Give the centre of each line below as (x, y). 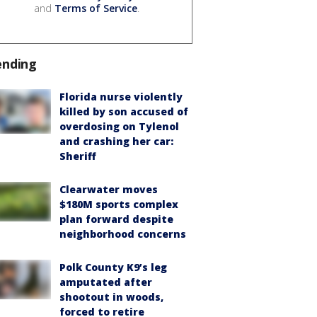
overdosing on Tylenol (119, 126)
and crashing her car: (116, 141)
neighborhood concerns (123, 234)
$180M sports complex (119, 204)
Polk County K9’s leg (113, 267)
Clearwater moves (109, 189)
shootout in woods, (111, 296)
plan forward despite (116, 219)
